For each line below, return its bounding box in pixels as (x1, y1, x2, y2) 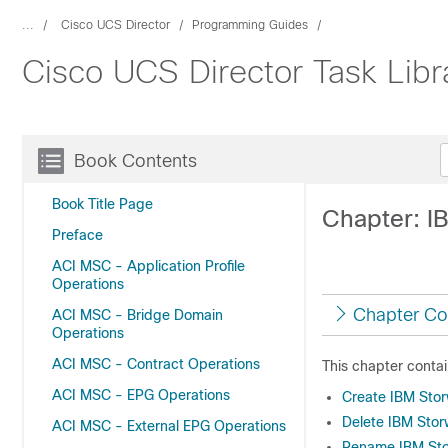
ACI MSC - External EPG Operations (52, 418, 286, 434)
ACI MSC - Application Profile (52, 258, 245, 274)
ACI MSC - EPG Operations (52, 387, 230, 403)
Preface (52, 227, 103, 243)
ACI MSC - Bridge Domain (52, 307, 223, 323)
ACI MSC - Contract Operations (52, 356, 260, 372)
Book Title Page (52, 196, 153, 212)
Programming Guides (192, 18, 308, 32)
